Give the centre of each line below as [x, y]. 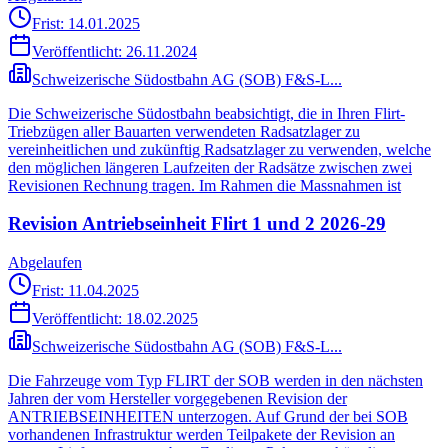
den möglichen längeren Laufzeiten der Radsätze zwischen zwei [210, 167]
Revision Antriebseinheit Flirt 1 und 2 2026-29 [197, 224]
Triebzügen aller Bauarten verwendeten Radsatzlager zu [184, 131]
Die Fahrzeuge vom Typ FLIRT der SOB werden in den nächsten [215, 380]
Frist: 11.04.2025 [85, 290]
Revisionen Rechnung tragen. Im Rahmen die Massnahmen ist [204, 185]
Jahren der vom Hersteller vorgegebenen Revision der [177, 398]
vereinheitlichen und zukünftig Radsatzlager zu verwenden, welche [219, 149]
